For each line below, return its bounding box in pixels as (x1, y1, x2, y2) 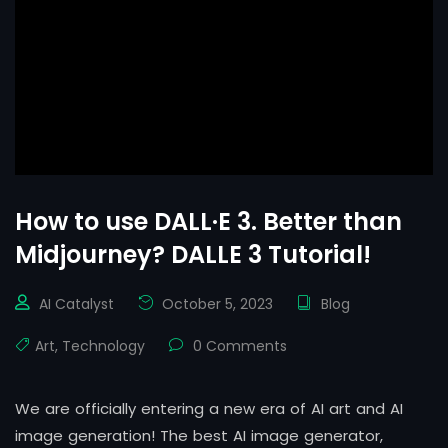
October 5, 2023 (158, 294, 273, 315)
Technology (62, 336, 145, 357)
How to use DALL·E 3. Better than (15, 205, 402, 239)
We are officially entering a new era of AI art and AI (15, 398, 403, 420)
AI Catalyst (39, 294, 114, 315)
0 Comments (189, 336, 287, 357)
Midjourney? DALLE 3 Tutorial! (15, 238, 371, 272)
